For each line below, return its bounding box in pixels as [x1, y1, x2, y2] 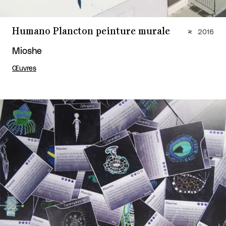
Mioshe [12, 47, 42, 56]
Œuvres [12, 65, 36, 73]
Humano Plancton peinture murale [12, 26, 170, 37]
